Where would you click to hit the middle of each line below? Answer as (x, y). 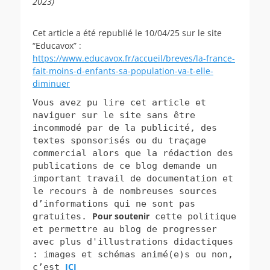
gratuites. (62, 216)
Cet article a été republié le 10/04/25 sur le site (127, 33)
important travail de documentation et (133, 178)
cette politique (193, 216)
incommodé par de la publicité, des (125, 127)
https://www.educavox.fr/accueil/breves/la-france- (134, 58)
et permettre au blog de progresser (125, 229)
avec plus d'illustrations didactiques (133, 241)
